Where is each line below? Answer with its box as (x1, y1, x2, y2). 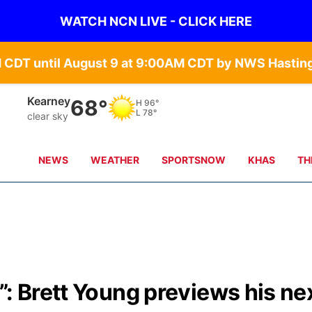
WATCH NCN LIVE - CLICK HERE (60, 13, 252, 29)
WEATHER (91, 154, 140, 166)
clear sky (27, 109, 69, 122)
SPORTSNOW (162, 154, 226, 166)
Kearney (27, 93, 71, 108)
